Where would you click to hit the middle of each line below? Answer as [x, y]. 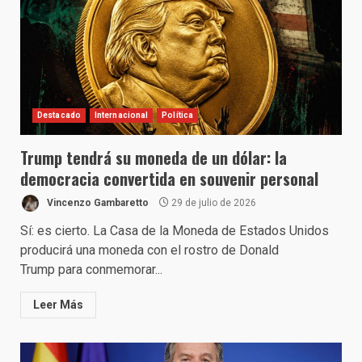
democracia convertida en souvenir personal [169, 179]
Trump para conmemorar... [91, 269]
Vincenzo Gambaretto [97, 202]
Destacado [59, 115]
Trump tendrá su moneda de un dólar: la [154, 158]
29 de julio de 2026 [213, 202]
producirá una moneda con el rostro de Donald [149, 250]
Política [178, 115]
